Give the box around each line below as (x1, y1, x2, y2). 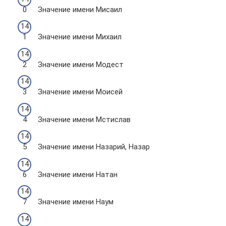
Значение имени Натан (38, 169, 118, 179)
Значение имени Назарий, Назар (38, 142, 150, 151)
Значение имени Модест (38, 60, 124, 69)
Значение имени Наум (38, 197, 114, 206)
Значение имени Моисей (38, 87, 123, 96)
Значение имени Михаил (38, 32, 122, 41)
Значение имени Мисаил (38, 5, 122, 14)
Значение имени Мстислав (38, 115, 131, 124)
